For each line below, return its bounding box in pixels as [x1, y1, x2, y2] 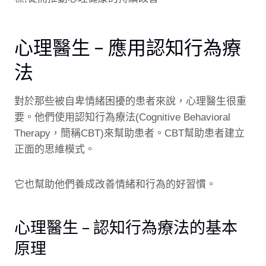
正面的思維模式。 [14, 144, 95, 155]
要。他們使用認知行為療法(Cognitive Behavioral [14, 112, 230, 123]
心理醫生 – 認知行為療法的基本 [14, 217, 237, 237]
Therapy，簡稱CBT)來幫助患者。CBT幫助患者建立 [14, 128, 245, 139]
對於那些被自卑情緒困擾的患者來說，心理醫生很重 [14, 96, 246, 107]
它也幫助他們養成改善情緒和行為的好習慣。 [14, 179, 216, 190]
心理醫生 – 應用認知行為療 [14, 36, 241, 59]
